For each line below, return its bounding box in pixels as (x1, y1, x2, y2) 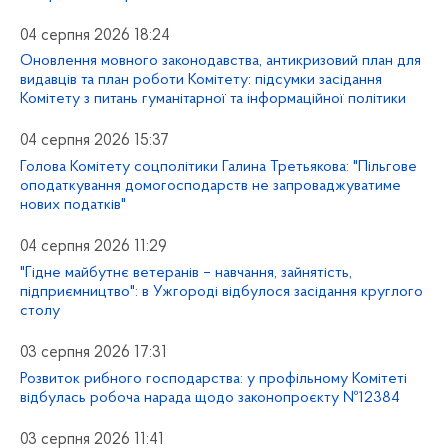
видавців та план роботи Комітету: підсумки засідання (20, 72, 382, 89)
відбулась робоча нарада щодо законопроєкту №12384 (20, 389, 400, 406)
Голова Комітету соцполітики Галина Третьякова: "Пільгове (20, 159, 417, 176)
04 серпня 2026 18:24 (20, 27, 170, 44)
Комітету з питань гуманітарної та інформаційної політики (20, 91, 406, 108)
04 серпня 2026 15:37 (20, 133, 169, 150)
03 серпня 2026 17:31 (20, 344, 167, 361)
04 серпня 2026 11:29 (20, 239, 167, 256)
